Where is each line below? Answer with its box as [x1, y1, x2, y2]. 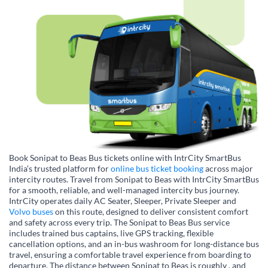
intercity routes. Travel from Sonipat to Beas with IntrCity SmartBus [9, 174, 259, 185]
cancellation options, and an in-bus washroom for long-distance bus [9, 239, 259, 249]
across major [203, 163, 253, 174]
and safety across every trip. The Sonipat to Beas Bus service [9, 217, 230, 228]
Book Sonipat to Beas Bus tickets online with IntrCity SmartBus [9, 153, 241, 163]
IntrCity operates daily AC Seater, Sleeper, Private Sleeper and [9, 196, 236, 206]
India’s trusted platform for [9, 163, 111, 174]
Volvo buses [9, 206, 53, 217]
